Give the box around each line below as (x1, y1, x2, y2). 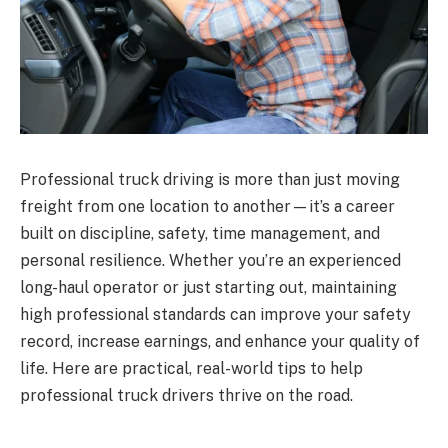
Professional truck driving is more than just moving (20, 169, 400, 189)
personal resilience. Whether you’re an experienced (20, 250, 401, 270)
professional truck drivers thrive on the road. (20, 385, 353, 405)
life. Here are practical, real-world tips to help (20, 358, 363, 378)
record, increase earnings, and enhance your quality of (20, 331, 420, 351)
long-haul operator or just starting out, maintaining (20, 277, 397, 297)
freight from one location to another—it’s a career (20, 196, 395, 216)
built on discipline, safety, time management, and (20, 223, 380, 243)
